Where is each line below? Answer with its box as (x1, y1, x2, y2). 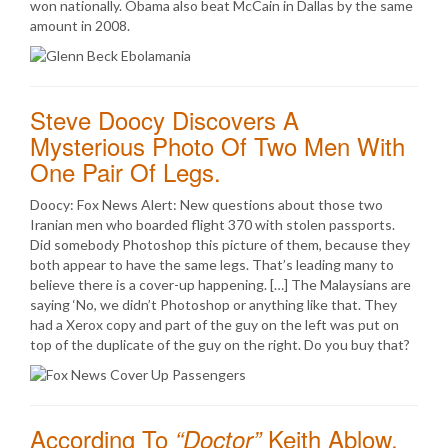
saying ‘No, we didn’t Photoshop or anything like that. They (30, 296, 397, 313)
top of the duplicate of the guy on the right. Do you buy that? (30, 336, 410, 353)
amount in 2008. (30, 17, 130, 34)
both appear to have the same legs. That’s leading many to (30, 256, 394, 273)
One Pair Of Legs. (30, 154, 221, 189)
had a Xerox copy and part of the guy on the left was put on (30, 316, 399, 333)
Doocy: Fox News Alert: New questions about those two (30, 196, 383, 213)
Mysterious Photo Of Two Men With (30, 128, 405, 163)
